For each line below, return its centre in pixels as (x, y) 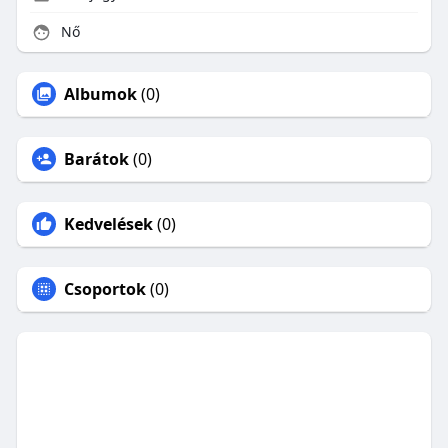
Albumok (100, 94)
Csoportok (104, 289)
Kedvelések (108, 224)
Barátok (96, 159)
